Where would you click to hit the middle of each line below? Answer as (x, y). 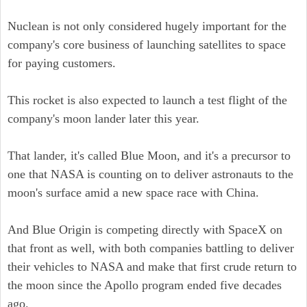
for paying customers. (62, 63)
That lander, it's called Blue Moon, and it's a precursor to (149, 156)
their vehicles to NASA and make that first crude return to (152, 267)
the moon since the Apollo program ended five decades (145, 285)
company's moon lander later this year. (103, 119)
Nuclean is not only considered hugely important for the (147, 26)
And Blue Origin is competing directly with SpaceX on (145, 230)
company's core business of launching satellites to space (147, 45)
